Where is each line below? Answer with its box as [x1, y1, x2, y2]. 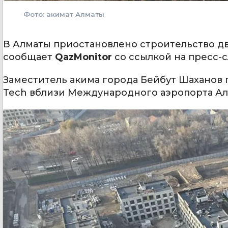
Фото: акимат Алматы [23, 10, 104, 19]
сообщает [3, 51, 55, 63]
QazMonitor [55, 51, 115, 63]
